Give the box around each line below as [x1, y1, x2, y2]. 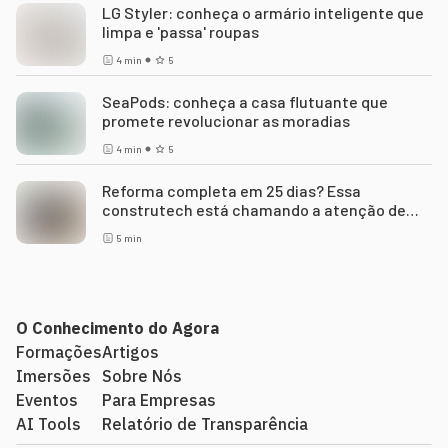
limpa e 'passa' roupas [102, 22, 259, 41]
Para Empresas [102, 390, 216, 410]
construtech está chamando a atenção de [102, 200, 406, 219]
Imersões [16, 366, 91, 386]
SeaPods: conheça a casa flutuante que [102, 92, 388, 111]
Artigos [102, 342, 159, 362]
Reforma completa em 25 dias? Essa [102, 181, 361, 200]
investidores [102, 219, 192, 238]
